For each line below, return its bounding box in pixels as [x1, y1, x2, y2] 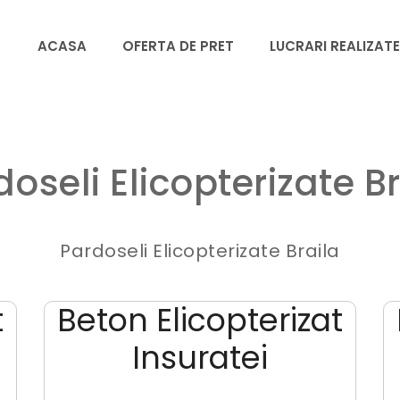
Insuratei [131, 335, 268, 379]
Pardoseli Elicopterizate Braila [60, 237, 340, 263]
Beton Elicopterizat [56, 297, 343, 342]
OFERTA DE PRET [122, 37, 234, 56]
